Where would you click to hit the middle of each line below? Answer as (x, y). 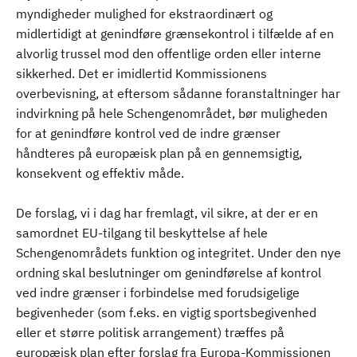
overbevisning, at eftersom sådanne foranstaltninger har (178, 93)
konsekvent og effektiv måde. (100, 173)
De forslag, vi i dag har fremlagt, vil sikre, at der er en (167, 213)
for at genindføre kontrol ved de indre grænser (148, 133)
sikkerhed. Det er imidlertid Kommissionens (141, 73)
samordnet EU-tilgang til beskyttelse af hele (142, 233)
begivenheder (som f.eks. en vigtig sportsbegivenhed (166, 312)
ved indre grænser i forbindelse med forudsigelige (158, 292)
